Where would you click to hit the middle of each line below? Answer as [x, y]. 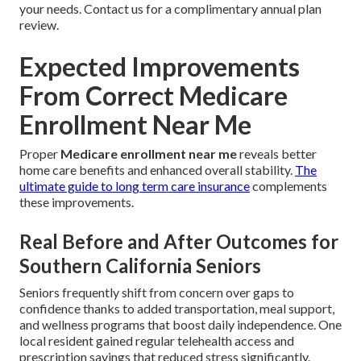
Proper [40, 154]
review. [39, 25]
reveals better [277, 154]
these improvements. [77, 202]
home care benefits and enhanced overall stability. [157, 170]
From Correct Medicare [154, 96]
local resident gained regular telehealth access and [157, 341]
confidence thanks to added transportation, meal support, [177, 309]
